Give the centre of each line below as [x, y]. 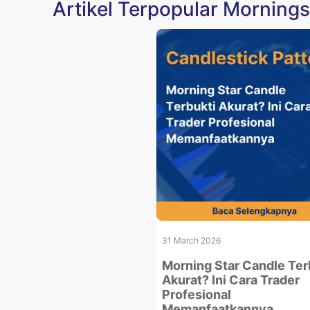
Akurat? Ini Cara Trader [230, 280]
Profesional [196, 294]
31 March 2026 [191, 240]
